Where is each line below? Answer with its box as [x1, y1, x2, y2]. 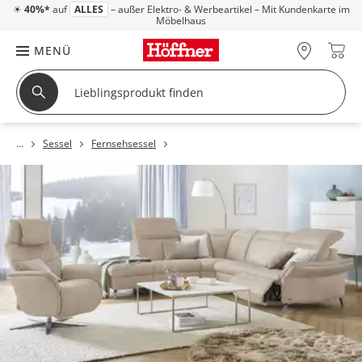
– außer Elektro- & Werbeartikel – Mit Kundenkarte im [107, 2, 350, 16]
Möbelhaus [156, 14, 206, 27]
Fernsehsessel [91, 137, 156, 150]
